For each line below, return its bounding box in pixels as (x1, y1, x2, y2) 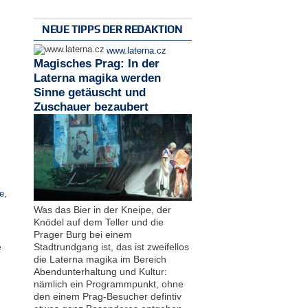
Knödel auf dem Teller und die (33, 216, 164, 228)
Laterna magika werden (33, 71, 161, 85)
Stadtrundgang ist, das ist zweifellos (33, 241, 189, 252)
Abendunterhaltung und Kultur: (33, 265, 167, 277)
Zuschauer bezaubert (33, 100, 148, 114)
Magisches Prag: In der (33, 57, 159, 71)
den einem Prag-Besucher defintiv (33, 290, 181, 302)
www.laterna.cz (106, 46, 166, 56)
